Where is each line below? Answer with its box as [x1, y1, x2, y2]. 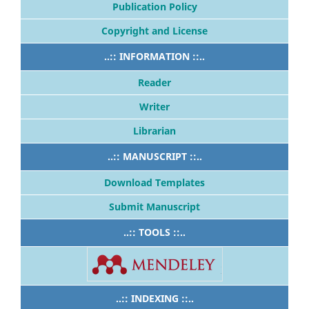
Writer [139, 100, 170, 114]
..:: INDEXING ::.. [115, 292, 194, 306]
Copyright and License [101, 24, 208, 38]
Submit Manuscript [109, 200, 200, 214]
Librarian [133, 124, 176, 138]
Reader [138, 76, 171, 90]
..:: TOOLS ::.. [123, 226, 186, 239]
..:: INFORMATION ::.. [104, 50, 205, 63]
